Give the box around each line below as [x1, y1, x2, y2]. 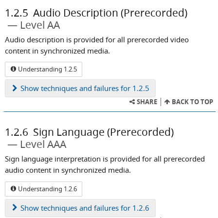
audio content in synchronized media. [5, 165, 131, 175]
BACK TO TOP [170, 97, 213, 107]
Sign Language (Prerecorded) [33, 125, 174, 139]
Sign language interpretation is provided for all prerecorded [5, 154, 205, 164]
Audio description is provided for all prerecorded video [5, 34, 189, 44]
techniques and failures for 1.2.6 [39, 202, 149, 213]
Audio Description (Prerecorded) [33, 5, 187, 19]
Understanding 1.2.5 [17, 65, 77, 74]
